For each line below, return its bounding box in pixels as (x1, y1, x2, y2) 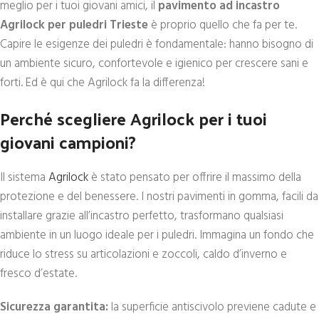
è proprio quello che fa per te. (148, 16, 297, 35)
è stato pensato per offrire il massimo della (88, 168, 301, 187)
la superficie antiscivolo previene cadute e (108, 298, 316, 317)
